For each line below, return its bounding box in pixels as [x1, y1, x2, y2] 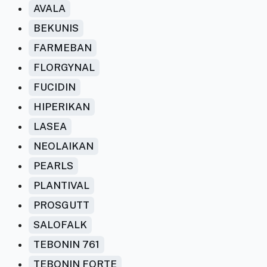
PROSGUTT [33, 199, 89, 211]
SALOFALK [33, 219, 87, 231]
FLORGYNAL [33, 61, 95, 73]
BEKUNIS [33, 22, 79, 34]
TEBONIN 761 [33, 238, 100, 250]
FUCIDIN [33, 81, 76, 93]
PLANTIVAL [33, 179, 89, 191]
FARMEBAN [33, 42, 92, 54]
